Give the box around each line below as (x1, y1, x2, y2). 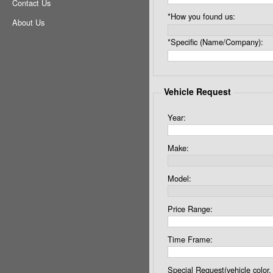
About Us (12, 16, 44, 29)
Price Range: (167, 202, 213, 214)
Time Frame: (167, 233, 213, 245)
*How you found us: (167, 10, 235, 23)
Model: (167, 172, 191, 184)
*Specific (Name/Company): (167, 36, 263, 48)
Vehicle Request (163, 85, 231, 97)
